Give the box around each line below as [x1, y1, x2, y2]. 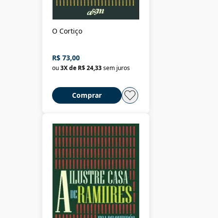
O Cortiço [52, 26, 82, 36]
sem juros [103, 63, 130, 72]
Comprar [72, 90, 102, 100]
